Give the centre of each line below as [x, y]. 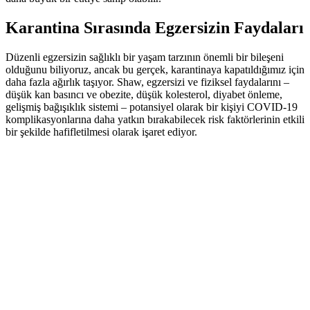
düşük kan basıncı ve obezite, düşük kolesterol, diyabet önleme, [144, 94]
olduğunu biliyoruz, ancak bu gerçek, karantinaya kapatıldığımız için [155, 69]
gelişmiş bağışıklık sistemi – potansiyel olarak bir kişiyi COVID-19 [152, 107]
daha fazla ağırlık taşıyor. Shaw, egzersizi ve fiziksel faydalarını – [147, 82]
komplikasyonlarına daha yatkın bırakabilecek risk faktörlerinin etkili [155, 119]
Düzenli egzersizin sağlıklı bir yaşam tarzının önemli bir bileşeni [145, 57]
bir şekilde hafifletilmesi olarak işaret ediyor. [101, 131]
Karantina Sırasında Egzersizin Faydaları [155, 27]
